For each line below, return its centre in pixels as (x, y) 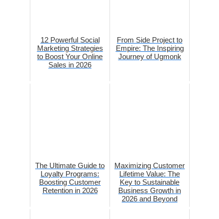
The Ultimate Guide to (70, 166)
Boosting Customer (70, 182)
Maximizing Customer (150, 166)
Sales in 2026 (70, 65)
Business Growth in (150, 191)
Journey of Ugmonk (150, 57)
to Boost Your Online (70, 57)
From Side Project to (150, 40)
